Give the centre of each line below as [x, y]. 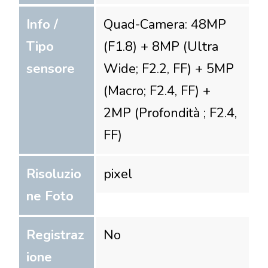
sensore [51, 68]
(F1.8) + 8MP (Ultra [161, 46]
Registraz [55, 235]
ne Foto [50, 196]
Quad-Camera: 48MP [165, 24]
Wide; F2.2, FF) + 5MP [169, 68]
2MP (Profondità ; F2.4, [170, 113]
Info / [42, 24]
